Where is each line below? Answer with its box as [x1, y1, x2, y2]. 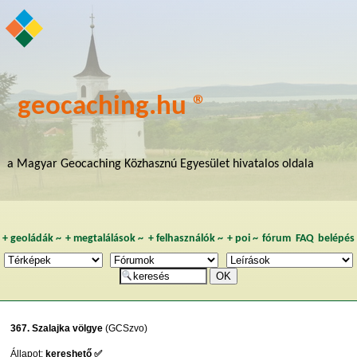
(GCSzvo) [103, 323, 148, 335]
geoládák [10, 233, 53, 245]
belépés [318, 233, 355, 245]
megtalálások [73, 233, 136, 245]
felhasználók [155, 233, 215, 245]
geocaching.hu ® [18, 92, 208, 121]
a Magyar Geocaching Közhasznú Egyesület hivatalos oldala [6, 157, 314, 171]
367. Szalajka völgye [10, 323, 104, 335]
